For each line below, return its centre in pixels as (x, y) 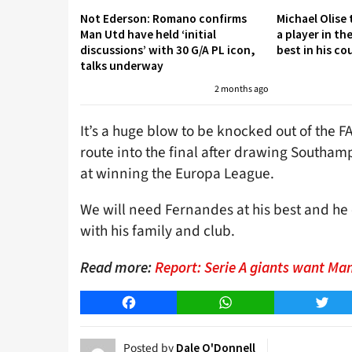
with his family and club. (158, 231)
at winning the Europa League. (177, 173)
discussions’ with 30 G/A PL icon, (168, 50)
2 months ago (242, 90)
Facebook (154, 302)
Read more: (117, 267)
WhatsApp (252, 302)
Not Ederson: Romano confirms (163, 19)
